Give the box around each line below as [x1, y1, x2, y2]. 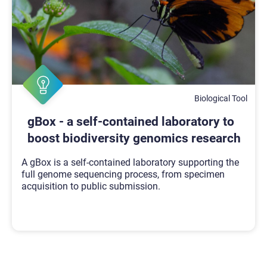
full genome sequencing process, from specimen [21, 168, 225, 180]
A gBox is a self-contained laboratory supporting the [21, 156, 239, 168]
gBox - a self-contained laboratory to [27, 114, 234, 129]
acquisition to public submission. [21, 180, 160, 192]
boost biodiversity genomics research [27, 131, 241, 145]
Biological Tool [194, 93, 248, 103]
